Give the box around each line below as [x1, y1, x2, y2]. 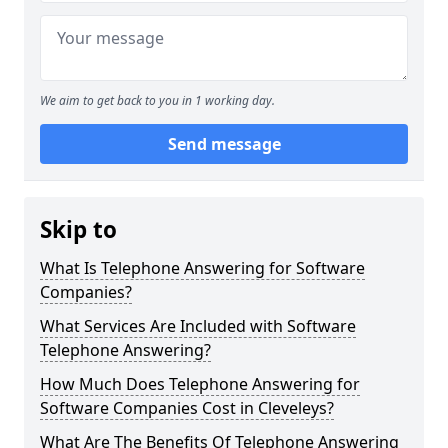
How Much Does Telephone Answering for [40, 373, 360, 395]
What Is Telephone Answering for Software [40, 257, 365, 279]
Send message [167, 133, 281, 155]
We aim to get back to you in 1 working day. [40, 92, 275, 109]
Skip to [40, 214, 117, 245]
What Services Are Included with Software [40, 315, 356, 337]
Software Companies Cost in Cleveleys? [40, 397, 334, 419]
